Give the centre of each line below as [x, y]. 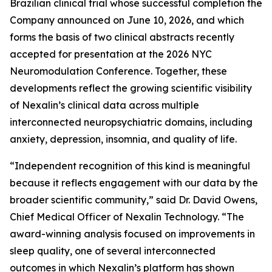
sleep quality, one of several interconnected [113, 251]
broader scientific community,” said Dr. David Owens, [134, 200]
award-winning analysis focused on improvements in [132, 234]
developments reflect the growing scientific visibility [131, 88]
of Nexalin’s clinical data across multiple [104, 105]
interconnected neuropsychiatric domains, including [131, 122]
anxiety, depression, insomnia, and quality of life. [123, 139]
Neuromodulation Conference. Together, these [118, 71]
